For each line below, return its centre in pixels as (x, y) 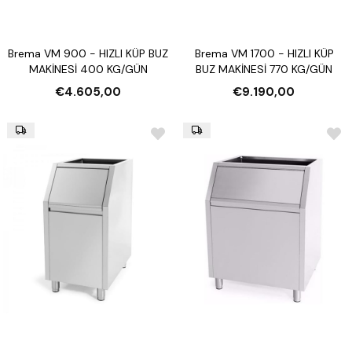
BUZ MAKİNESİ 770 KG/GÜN (264, 69)
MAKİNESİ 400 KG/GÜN (88, 69)
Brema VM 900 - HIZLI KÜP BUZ (88, 53)
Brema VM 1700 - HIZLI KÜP (264, 53)
